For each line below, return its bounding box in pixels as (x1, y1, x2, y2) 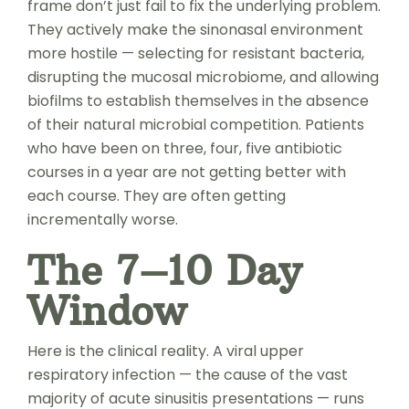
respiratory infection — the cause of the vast (26, 363, 348, 385)
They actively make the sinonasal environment (26, 18, 363, 40)
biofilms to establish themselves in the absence (26, 89, 369, 111)
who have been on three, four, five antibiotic (26, 137, 342, 159)
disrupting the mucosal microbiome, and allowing (26, 66, 379, 88)
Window (26, 284, 186, 336)
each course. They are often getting (26, 184, 286, 206)
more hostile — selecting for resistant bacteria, (26, 42, 364, 64)
